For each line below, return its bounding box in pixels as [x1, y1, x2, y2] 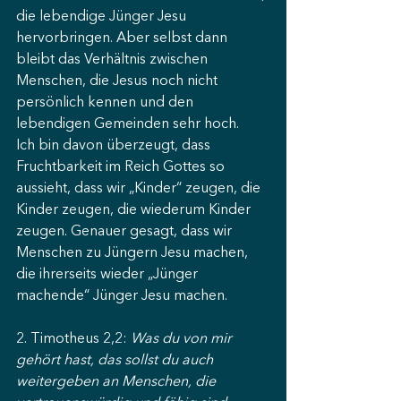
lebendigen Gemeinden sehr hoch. [16, 117, 239, 132]
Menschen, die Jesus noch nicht [16, 74, 221, 89]
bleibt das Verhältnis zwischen [16, 53, 211, 67]
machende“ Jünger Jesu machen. [16, 289, 227, 303]
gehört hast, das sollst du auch [16, 354, 217, 368]
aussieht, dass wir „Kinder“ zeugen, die [16, 182, 264, 196]
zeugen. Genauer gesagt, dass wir [16, 225, 235, 239]
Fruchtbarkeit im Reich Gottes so [16, 160, 228, 175]
